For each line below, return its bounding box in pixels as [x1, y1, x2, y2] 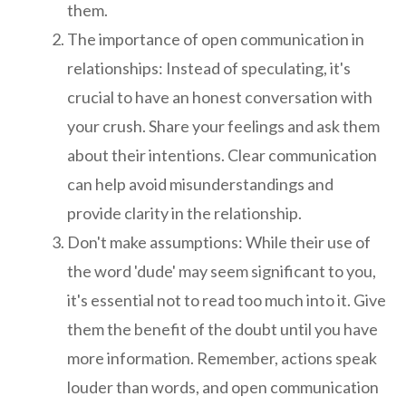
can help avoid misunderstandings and [67, 174, 333, 195]
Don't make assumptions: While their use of [67, 232, 371, 253]
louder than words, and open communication [67, 377, 379, 398]
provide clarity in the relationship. [67, 203, 302, 224]
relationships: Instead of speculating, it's [67, 58, 351, 79]
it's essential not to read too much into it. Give [67, 290, 386, 311]
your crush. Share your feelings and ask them [67, 116, 380, 137]
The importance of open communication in [67, 29, 364, 50]
